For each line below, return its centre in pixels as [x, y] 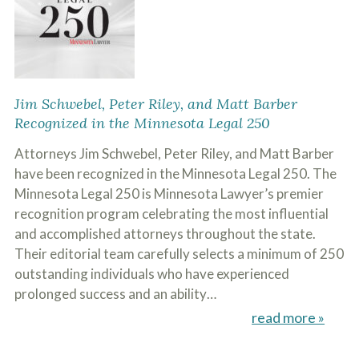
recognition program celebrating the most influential [171, 214]
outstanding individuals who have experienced [151, 274]
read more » [288, 317]
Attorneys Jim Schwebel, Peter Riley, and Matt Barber [174, 153]
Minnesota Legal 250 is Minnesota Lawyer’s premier [169, 194]
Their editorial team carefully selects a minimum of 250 [179, 254]
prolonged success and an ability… [115, 294]
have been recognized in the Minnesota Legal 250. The [175, 173]
